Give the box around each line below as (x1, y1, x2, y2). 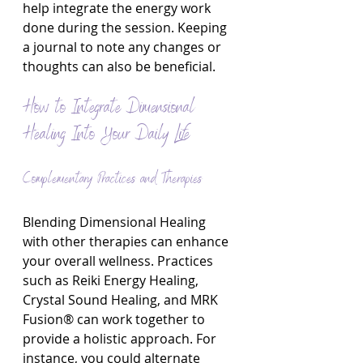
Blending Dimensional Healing (23, 213, 209, 231)
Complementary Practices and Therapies (23, 168, 202, 192)
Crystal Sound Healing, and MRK (23, 291, 221, 309)
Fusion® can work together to (23, 310, 208, 328)
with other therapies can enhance (23, 233, 232, 250)
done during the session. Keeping (23, 19, 230, 36)
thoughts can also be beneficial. (23, 58, 216, 75)
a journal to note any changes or (23, 38, 224, 56)
